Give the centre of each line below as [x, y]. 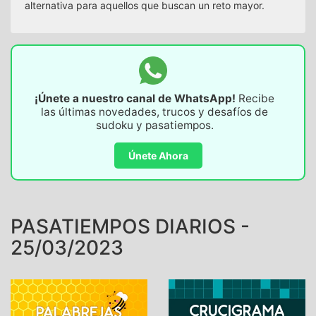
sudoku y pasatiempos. [154, 125]
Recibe [255, 98]
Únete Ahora [158, 155]
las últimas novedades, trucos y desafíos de [154, 111]
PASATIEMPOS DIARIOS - [130, 226]
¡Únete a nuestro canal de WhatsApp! [135, 98]
